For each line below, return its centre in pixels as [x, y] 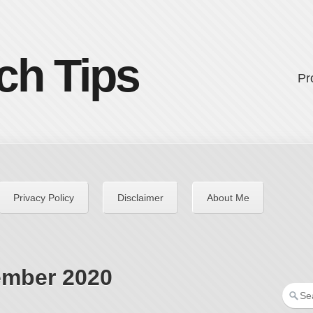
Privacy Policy [44, 198]
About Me [228, 198]
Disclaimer [140, 198]
